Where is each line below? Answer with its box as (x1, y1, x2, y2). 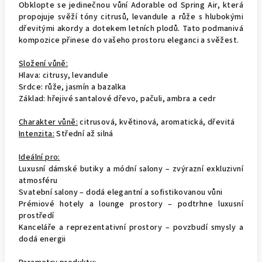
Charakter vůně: (19, 116, 78, 128)
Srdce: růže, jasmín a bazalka (19, 81, 126, 93)
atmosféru (19, 175, 58, 187)
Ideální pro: (19, 151, 60, 163)
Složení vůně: (19, 58, 68, 70)
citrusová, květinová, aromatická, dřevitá (80, 116, 235, 128)
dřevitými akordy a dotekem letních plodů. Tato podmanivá (19, 23, 243, 35)
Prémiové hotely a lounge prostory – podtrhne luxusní (19, 198, 243, 210)
